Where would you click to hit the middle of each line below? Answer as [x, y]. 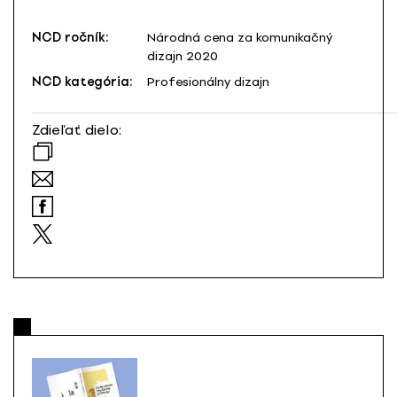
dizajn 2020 [183, 57]
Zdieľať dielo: [77, 130]
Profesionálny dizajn [208, 82]
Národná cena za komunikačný [240, 38]
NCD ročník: [70, 38]
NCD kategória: [82, 82]
